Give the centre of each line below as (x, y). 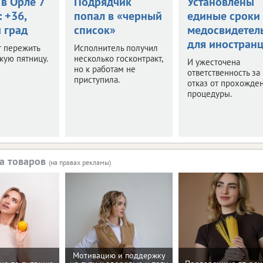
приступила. (97, 79)
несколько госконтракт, (118, 58)
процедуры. (209, 93)
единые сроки (223, 16)
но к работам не (104, 69)
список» (95, 30)
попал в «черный (118, 16)
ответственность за (223, 72)
